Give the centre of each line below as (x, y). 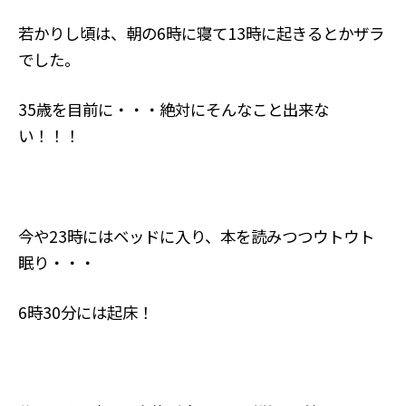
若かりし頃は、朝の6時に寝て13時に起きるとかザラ (201, 33)
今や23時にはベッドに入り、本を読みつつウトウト (196, 236)
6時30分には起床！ (85, 312)
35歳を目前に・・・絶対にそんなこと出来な (173, 110)
